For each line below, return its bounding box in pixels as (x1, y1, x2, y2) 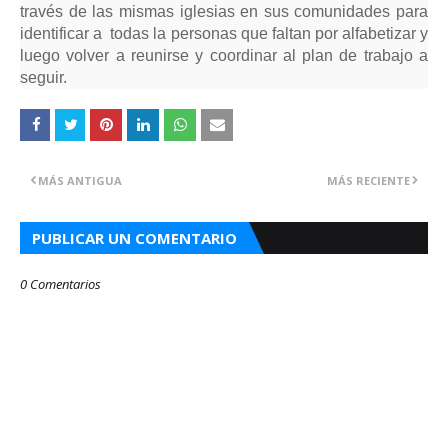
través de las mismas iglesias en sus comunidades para (20, 3, 428, 20)
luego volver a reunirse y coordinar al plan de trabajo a (20, 47, 428, 64)
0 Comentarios (20, 275, 101, 293)
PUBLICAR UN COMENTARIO (32, 228, 237, 248)
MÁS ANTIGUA (38, 173, 122, 188)
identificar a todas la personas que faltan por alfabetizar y (20, 25, 428, 42)
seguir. (20, 69, 67, 86)
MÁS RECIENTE (327, 173, 410, 188)
